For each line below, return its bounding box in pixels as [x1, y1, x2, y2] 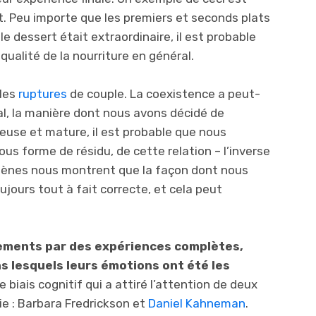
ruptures [18, 87, 67, 101]
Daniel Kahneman [148, 296, 245, 311]
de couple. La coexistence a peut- [67, 87, 260, 101]
